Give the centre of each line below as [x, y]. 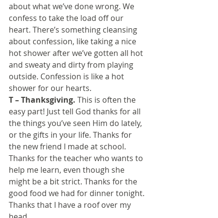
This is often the [107, 100]
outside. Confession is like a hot [67, 76]
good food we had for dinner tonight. [78, 193]
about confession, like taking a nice [73, 41]
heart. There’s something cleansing [74, 29]
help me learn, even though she [68, 170]
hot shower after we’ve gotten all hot [77, 53]
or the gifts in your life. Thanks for [71, 135]
